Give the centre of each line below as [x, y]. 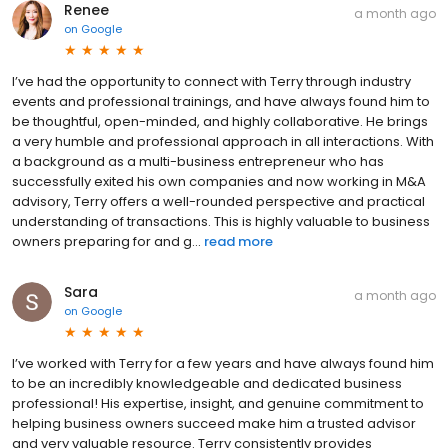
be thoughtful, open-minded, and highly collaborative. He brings [220, 121]
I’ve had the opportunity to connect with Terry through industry [211, 81]
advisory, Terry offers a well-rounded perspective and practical [218, 201]
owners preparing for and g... [106, 241]
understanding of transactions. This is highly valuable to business [221, 221]
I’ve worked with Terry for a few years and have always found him [223, 363]
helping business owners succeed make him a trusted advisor [214, 423]
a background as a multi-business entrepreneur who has [198, 161]
